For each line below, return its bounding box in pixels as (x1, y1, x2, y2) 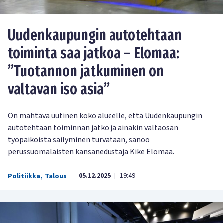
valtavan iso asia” (8, 80, 110, 98)
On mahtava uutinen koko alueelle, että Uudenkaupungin (8, 110, 202, 121)
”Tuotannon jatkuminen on (8, 62, 164, 80)
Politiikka (8, 171, 40, 181)
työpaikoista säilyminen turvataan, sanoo (8, 134, 150, 145)
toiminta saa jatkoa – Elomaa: (8, 44, 179, 62)
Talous (45, 171, 67, 181)
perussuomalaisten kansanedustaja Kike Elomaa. (8, 146, 174, 157)
